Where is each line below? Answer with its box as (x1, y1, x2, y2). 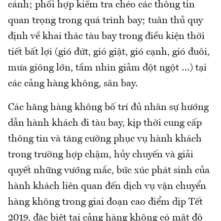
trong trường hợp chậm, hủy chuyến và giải (8, 149, 193, 160)
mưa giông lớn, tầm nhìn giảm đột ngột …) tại (8, 63, 207, 73)
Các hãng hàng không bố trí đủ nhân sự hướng (8, 102, 209, 112)
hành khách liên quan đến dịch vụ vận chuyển (8, 181, 206, 191)
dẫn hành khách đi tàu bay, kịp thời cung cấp (8, 118, 202, 128)
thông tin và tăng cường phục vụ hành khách (8, 134, 202, 144)
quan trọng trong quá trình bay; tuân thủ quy (8, 15, 203, 26)
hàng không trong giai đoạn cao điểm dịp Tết (8, 197, 203, 207)
